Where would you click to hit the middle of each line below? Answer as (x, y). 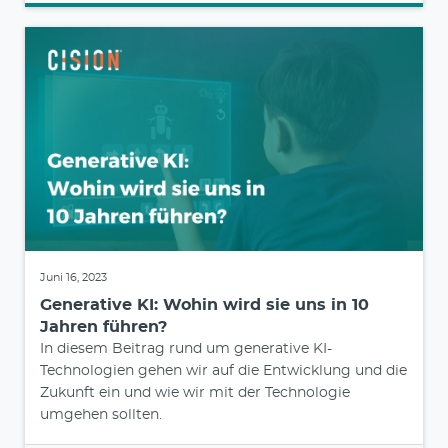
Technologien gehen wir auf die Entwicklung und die (223, 370)
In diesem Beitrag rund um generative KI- (186, 348)
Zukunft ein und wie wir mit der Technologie (195, 392)
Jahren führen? (103, 326)
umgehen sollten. (101, 414)
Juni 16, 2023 (73, 277)
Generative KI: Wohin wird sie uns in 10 (204, 304)
